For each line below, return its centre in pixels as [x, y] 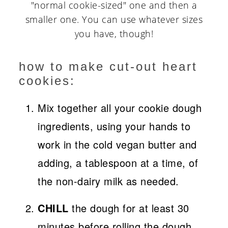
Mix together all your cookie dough [120, 108]
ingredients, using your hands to [114, 126]
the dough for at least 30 [129, 208]
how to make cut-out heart [108, 67]
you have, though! [114, 34]
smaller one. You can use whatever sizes [114, 20]
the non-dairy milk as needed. [108, 181]
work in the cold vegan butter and [117, 145]
